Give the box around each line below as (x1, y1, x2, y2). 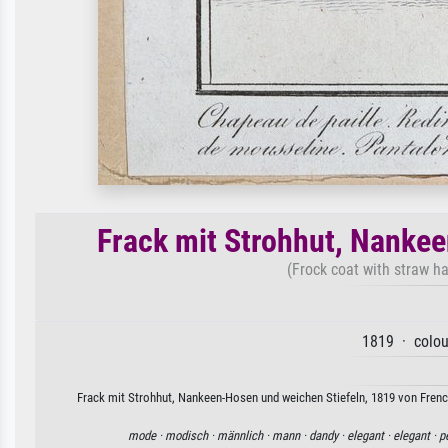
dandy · (308, 428, 347, 443)
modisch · (164, 428, 217, 443)
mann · (271, 428, 309, 443)
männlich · (216, 428, 272, 443)
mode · (127, 428, 165, 443)
